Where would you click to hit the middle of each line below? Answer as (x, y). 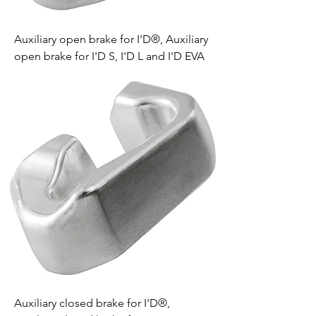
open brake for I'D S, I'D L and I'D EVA (109, 56)
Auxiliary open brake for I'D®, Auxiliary (111, 39)
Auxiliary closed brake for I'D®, (92, 303)
